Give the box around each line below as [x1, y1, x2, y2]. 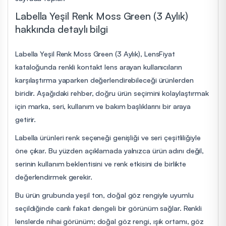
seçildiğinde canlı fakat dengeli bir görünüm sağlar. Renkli [15, 203, 202, 212]
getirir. [15, 114, 36, 124]
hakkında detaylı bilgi [15, 22, 108, 35]
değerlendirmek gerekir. [15, 172, 92, 181]
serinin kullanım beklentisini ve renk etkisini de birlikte [15, 158, 187, 168]
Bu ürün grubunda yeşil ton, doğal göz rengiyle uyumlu [15, 190, 194, 199]
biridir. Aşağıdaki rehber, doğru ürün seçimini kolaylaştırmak [15, 88, 209, 97]
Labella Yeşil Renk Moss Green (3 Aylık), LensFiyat [15, 48, 175, 58]
